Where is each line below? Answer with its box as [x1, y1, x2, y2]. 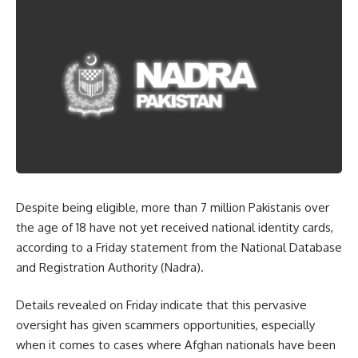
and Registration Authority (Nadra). [16, 259, 204, 275]
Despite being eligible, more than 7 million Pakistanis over [16, 199, 329, 215]
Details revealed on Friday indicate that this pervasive [16, 297, 307, 312]
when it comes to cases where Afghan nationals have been [16, 337, 336, 352]
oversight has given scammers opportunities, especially [16, 317, 315, 332]
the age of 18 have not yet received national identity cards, [16, 219, 333, 235]
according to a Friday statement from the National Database [16, 239, 342, 255]
